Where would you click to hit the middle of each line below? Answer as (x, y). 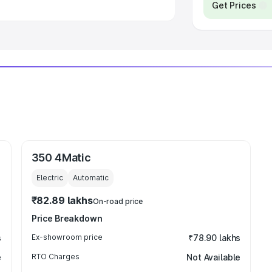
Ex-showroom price (67, 237)
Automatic (90, 178)
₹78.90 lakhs (214, 238)
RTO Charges (55, 257)
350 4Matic (61, 158)
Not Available (214, 257)
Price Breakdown (67, 218)
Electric (49, 178)
